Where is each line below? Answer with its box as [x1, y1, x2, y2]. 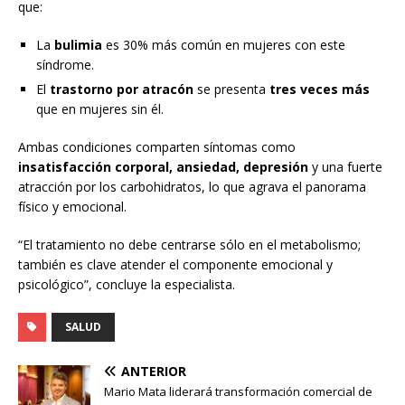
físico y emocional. [18, 198, 127, 216]
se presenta [193, 80, 269, 99]
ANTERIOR [121, 363, 186, 381]
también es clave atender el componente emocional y [18, 256, 333, 274]
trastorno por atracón [50, 80, 193, 99]
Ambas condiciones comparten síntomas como [18, 138, 296, 156]
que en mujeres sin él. [36, 100, 164, 118]
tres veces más [269, 80, 370, 99]
